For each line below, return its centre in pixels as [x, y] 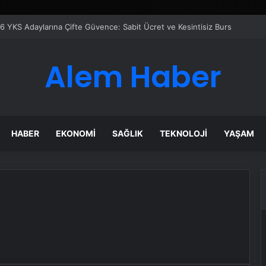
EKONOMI [76, 133]
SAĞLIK [128, 133]
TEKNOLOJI [184, 133]
